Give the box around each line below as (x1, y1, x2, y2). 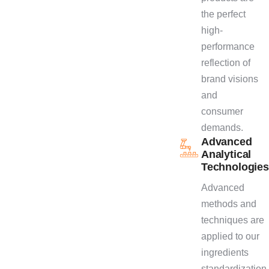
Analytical (201, 148, 252, 160)
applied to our (201, 231, 259, 241)
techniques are (201, 214, 264, 225)
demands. (201, 122, 243, 133)
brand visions (201, 73, 258, 84)
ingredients (201, 247, 249, 258)
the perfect (201, 8, 246, 19)
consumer (201, 106, 243, 116)
